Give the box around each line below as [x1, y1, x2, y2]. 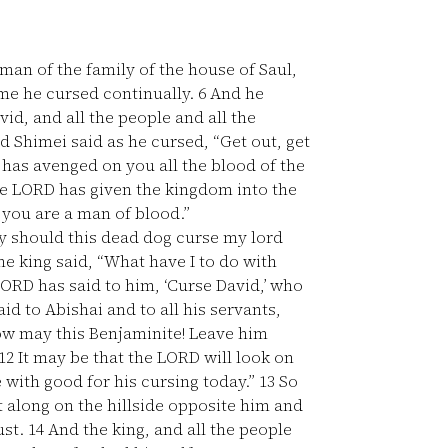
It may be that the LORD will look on [14, 346, 294, 368]
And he [206, 82, 264, 104]
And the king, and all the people [44, 418, 292, 440]
